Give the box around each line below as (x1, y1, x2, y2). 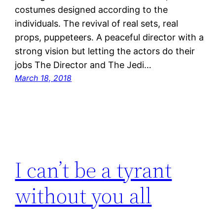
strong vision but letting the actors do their (15, 45, 195, 56)
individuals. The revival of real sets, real (15, 18, 179, 29)
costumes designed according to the (15, 4, 168, 15)
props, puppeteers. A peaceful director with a (15, 32, 204, 42)
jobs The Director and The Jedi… (15, 59, 152, 70)
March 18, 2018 (15, 73, 72, 83)
